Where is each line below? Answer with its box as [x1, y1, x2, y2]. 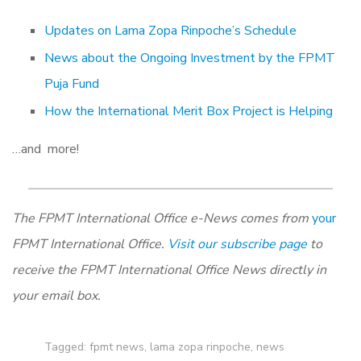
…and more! [12, 140, 79, 159]
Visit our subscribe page [168, 235, 307, 254]
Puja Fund [44, 75, 99, 93]
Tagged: [44, 339, 89, 355]
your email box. [12, 287, 101, 305]
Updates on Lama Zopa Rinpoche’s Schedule [44, 22, 297, 40]
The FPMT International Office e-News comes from [12, 210, 312, 228]
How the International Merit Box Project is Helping [44, 102, 333, 121]
